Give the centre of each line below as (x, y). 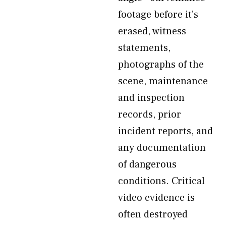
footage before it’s (158, 15)
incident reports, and (165, 131)
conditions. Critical (161, 181)
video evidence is (156, 198)
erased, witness (152, 31)
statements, (144, 48)
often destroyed (153, 214)
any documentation (162, 148)
